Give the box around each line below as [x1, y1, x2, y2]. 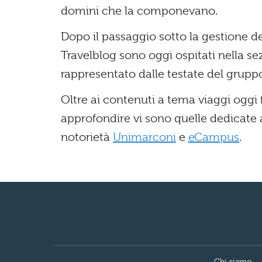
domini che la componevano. [61, 4, 218, 18]
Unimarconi [113, 130, 176, 144]
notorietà [61, 130, 113, 144]
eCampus [188, 130, 240, 144]
